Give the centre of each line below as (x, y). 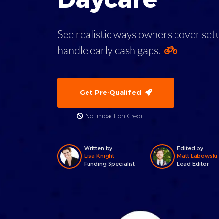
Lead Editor (193, 164)
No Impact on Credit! (114, 116)
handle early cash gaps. (111, 50)
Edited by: (191, 148)
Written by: (99, 148)
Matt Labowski (197, 156)
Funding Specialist (109, 164)
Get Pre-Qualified (112, 92)
